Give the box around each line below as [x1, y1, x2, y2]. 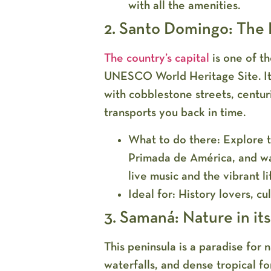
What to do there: [128, 133, 220, 146]
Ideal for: [128, 188, 175, 200]
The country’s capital [103, 52, 212, 65]
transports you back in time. [103, 106, 246, 119]
